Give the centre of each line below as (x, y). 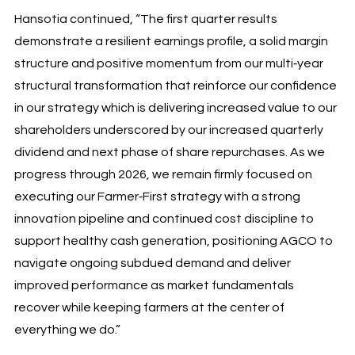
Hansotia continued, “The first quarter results (145, 19)
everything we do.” (67, 329)
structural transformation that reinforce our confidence (175, 85)
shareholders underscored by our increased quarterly (168, 130)
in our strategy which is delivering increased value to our (175, 107)
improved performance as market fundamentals (154, 285)
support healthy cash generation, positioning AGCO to (173, 240)
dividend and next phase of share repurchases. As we (169, 152)
